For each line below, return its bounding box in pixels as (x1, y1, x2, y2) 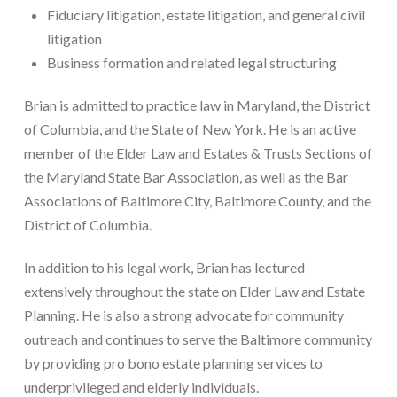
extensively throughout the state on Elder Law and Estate (23, 282, 365, 300)
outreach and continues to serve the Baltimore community (23, 330, 372, 347)
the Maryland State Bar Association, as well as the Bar (23, 167, 348, 185)
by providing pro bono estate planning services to (23, 354, 323, 371)
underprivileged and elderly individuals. (23, 378, 259, 395)
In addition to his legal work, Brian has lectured (23, 258, 305, 276)
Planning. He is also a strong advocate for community (23, 306, 344, 323)
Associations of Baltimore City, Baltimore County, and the (23, 191, 371, 209)
